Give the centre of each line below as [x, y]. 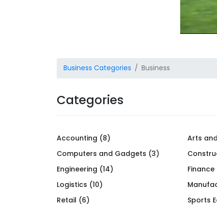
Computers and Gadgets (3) [108, 153]
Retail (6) [73, 200]
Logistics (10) [80, 184]
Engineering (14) [85, 169]
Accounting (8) [84, 138]
